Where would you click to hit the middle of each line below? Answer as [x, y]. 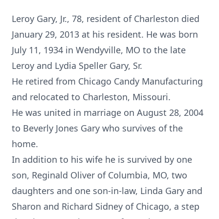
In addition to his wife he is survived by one [102, 159]
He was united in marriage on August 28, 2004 [108, 112]
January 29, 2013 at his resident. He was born [105, 34]
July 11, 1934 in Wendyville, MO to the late [99, 50]
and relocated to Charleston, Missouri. [91, 97]
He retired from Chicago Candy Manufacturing [107, 81]
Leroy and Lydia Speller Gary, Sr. [77, 66]
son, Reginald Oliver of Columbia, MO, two [99, 175]
